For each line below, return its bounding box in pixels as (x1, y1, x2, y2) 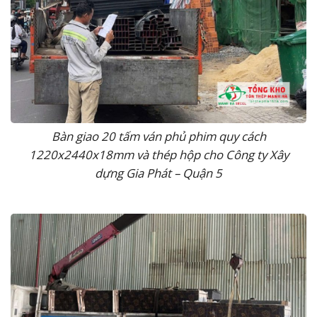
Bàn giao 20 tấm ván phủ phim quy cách (51, 128, 266, 145)
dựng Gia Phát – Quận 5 (95, 165, 222, 182)
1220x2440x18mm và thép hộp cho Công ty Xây (28, 146, 289, 163)
